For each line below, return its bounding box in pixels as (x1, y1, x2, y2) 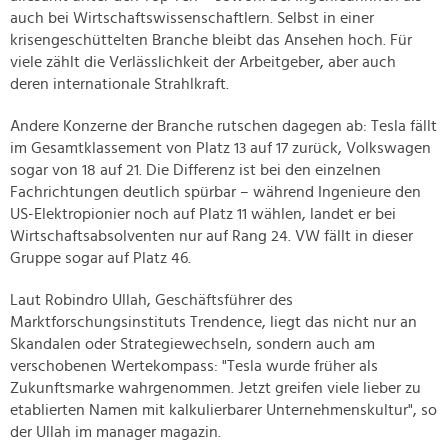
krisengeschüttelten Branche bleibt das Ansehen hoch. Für (10, 32, 412, 49)
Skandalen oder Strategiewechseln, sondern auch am (10, 336, 375, 353)
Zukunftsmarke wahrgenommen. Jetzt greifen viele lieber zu (10, 380, 421, 397)
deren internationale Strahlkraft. (10, 76, 229, 93)
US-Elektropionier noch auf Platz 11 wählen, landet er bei (10, 206, 396, 223)
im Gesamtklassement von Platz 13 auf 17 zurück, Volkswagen (10, 140, 431, 157)
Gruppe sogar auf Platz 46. (10, 250, 191, 267)
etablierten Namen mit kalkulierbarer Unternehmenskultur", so (10, 402, 437, 419)
